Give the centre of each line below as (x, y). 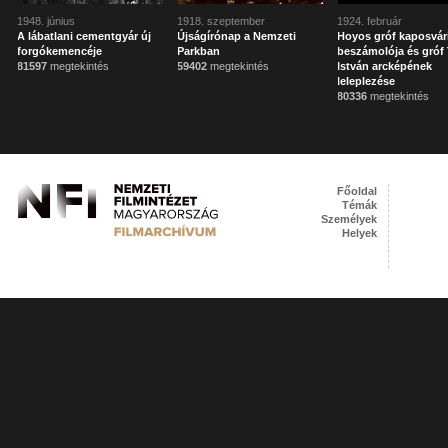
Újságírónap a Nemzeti (237, 36)
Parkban (199, 51)
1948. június (46, 21)
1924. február (370, 21)
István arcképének (385, 66)
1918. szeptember (221, 21)
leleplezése (366, 81)
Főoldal (357, 191)
